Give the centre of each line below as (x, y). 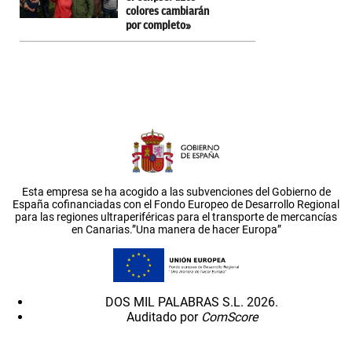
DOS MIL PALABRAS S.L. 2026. (192, 302)
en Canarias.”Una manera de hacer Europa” (176, 229)
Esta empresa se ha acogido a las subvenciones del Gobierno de (176, 191)
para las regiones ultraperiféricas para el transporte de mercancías (176, 216)
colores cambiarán (167, 11)
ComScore (229, 317)
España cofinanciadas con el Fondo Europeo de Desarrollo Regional (176, 204)
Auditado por (163, 317)
